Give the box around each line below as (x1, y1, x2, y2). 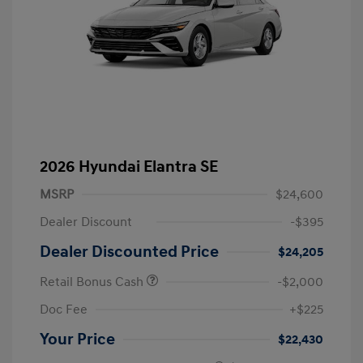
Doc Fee (40, 301, 88, 318)
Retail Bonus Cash (40, 273, 147, 290)
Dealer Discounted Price (40, 241, 219, 262)
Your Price (40, 329, 115, 349)
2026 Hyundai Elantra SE (40, 156, 218, 177)
